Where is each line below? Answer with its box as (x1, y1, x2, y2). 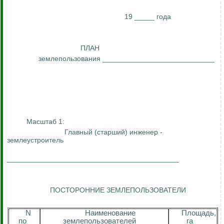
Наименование (84, 209, 135, 217)
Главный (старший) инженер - (64, 128, 162, 136)
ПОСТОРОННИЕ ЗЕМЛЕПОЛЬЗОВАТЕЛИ (50, 186, 186, 194)
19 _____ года (124, 12, 171, 21)
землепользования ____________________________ (38, 54, 214, 63)
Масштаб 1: (26, 117, 64, 126)
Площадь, (181, 209, 216, 217)
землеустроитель (7, 136, 63, 144)
